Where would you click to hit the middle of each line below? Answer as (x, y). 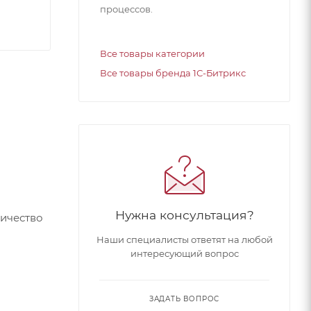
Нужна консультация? (184, 215)
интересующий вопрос (184, 253)
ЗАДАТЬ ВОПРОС (184, 299)
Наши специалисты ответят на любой (184, 239)
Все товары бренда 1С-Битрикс (173, 73)
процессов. (126, 9)
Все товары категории (152, 53)
